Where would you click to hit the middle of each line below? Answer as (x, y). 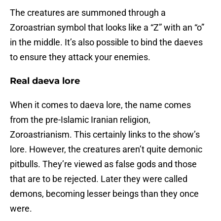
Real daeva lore (45, 81)
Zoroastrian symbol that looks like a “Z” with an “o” (107, 28)
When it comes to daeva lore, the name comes (100, 105)
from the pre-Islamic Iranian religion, (80, 120)
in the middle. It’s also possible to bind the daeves (106, 42)
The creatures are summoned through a (88, 13)
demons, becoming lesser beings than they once (104, 194)
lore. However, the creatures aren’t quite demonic (106, 149)
